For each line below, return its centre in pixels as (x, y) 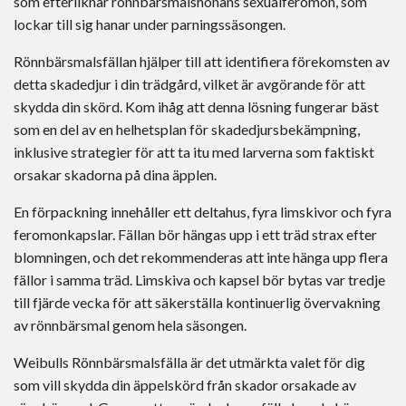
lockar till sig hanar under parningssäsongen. (150, 24)
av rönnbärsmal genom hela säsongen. (130, 325)
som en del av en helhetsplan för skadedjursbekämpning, (187, 130)
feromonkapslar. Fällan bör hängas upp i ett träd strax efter (195, 235)
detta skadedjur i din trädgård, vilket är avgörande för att (189, 84)
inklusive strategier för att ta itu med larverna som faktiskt (194, 152)
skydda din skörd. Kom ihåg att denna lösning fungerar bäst (196, 107)
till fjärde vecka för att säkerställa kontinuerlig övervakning (197, 303)
